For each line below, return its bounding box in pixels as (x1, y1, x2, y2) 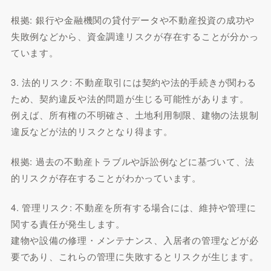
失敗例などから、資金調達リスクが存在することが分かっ (10, 29, 259, 42)
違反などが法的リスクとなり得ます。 (10, 125, 173, 137)
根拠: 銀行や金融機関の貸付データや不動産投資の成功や (10, 13, 255, 26)
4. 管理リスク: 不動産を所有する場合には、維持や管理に (10, 201, 256, 214)
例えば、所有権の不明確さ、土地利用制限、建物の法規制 (10, 108, 259, 121)
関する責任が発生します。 (10, 217, 125, 230)
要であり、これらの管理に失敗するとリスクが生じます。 (10, 250, 259, 263)
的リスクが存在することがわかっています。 (10, 171, 201, 184)
